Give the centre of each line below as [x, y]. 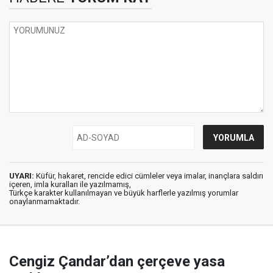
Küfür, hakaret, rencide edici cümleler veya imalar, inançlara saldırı [149, 176]
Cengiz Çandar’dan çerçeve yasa [117, 262]
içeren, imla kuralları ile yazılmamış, [70, 185]
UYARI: [22, 176]
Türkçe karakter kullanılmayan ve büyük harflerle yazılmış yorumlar [124, 193]
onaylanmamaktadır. [44, 202]
